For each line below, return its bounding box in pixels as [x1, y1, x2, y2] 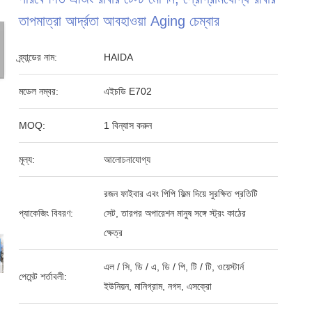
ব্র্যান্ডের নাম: [19, 52, 58, 63]
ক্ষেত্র [104, 227, 123, 238]
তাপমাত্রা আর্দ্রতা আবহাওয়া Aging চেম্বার [19, 13, 220, 29]
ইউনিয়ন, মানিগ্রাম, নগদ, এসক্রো [104, 281, 212, 292]
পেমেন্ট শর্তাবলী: [19, 271, 68, 282]
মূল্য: [19, 154, 36, 165]
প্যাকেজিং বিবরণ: [19, 208, 74, 219]
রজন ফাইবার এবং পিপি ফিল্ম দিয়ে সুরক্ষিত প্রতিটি [104, 188, 258, 199]
